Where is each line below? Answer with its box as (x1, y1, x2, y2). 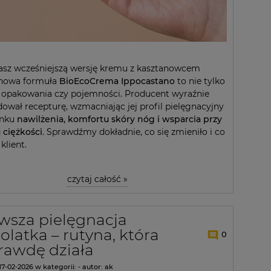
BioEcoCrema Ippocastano (59, 75, 175, 87)
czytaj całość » (67, 173, 128, 184)
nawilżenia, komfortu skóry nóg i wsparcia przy (17, 113, 222, 125)
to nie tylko (175, 75, 225, 87)
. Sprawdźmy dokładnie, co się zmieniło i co (42, 126, 225, 137)
